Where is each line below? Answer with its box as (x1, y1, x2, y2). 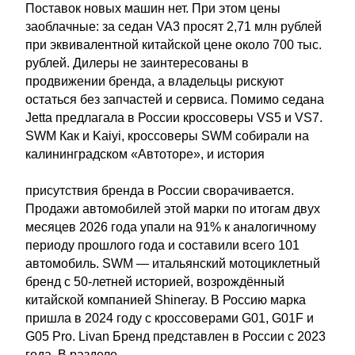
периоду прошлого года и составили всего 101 (25, 239, 300, 252)
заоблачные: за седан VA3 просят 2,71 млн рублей (25, 20, 322, 33)
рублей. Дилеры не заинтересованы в (25, 56, 249, 70)
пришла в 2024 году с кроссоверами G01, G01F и (25, 311, 314, 325)
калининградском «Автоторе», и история (25, 147, 265, 161)
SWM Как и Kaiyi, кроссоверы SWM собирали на (25, 129, 309, 143)
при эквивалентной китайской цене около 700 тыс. (25, 38, 322, 52)
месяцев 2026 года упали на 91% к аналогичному (25, 220, 316, 234)
